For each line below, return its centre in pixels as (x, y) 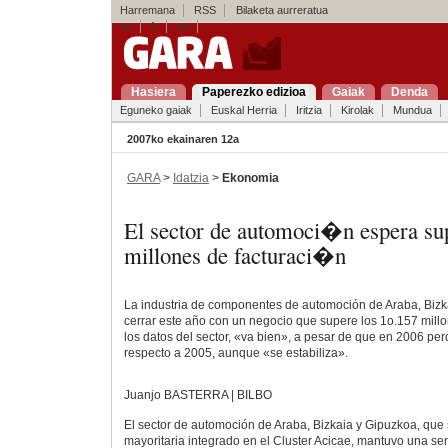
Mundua (412, 110)
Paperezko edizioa (253, 92)
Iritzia (308, 110)
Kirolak (357, 110)
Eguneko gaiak (155, 110)
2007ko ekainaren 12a (182, 139)
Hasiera (153, 92)
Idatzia (190, 177)
